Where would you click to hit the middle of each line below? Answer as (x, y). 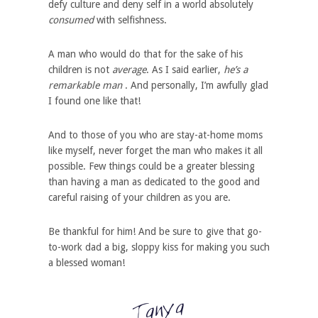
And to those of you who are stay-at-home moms (155, 135)
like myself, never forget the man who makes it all (155, 150)
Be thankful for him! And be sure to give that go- (155, 231)
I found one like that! (94, 100)
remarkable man (86, 85)
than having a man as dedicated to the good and (154, 181)
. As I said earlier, (185, 69)
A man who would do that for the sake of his (145, 54)
